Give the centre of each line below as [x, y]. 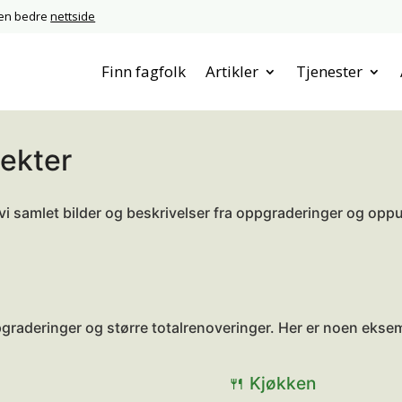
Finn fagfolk [143, 71]
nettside [73, 16]
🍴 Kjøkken [271, 383]
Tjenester [329, 71]
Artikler [232, 71]
